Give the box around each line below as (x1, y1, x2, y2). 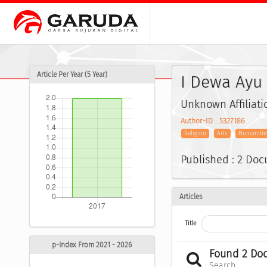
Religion (184, 130, 207, 138)
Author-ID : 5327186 (180, 116, 245, 126)
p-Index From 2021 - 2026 (52, 241, 132, 250)
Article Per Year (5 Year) (37, 70, 107, 79)
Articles (179, 192, 203, 201)
